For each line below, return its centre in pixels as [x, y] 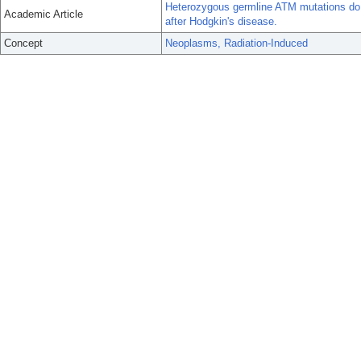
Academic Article [44, 14]
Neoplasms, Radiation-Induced [237, 43]
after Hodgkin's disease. [221, 21]
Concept [23, 43]
